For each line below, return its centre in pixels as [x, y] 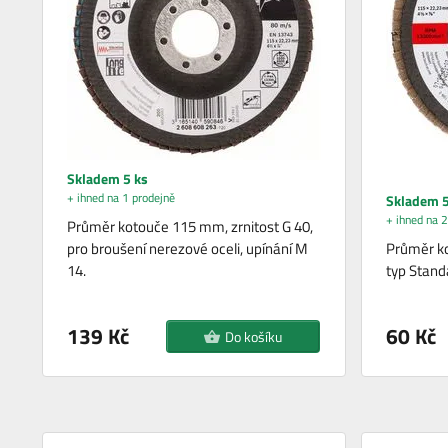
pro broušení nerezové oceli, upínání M [188, 248]
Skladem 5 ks [108, 178]
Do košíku [253, 336]
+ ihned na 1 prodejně [121, 197]
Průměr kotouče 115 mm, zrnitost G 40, [190, 226]
